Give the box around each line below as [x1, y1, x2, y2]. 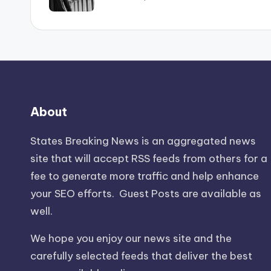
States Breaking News [30, 134, 139, 148]
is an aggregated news [139, 134, 256, 148]
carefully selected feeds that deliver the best [30, 249, 252, 263]
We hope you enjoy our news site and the [30, 232, 232, 245]
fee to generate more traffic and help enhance [30, 169, 259, 183]
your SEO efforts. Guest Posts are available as [30, 187, 261, 200]
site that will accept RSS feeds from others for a [30, 152, 267, 165]
